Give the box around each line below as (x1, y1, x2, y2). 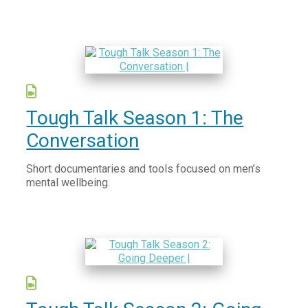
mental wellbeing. (26, 176, 111, 189)
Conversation (26, 129, 140, 152)
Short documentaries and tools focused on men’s (26, 162, 261, 175)
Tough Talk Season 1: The (26, 107, 244, 129)
